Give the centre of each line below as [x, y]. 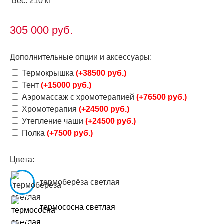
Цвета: [22, 160]
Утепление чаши [53, 121]
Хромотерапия [49, 109]
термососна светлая [78, 207]
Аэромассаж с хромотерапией [78, 97]
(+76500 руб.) [162, 97]
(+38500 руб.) [101, 73]
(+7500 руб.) [70, 133]
